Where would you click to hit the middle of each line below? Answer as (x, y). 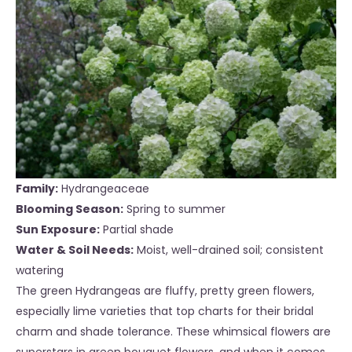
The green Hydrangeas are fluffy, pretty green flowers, (165, 291)
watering (40, 271)
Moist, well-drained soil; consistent (230, 250)
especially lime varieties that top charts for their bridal (165, 312)
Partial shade (138, 230)
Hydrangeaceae (105, 189)
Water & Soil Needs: (75, 250)
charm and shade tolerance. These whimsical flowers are (173, 332)
